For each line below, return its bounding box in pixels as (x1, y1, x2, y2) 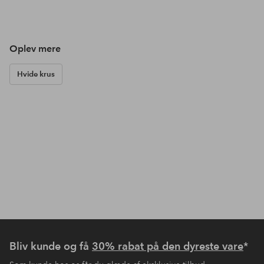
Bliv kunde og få (9, 239, 92, 252)
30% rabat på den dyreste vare (92, 239, 243, 252)
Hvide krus (17, 69, 55, 79)
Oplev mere (9, 42, 61, 54)
